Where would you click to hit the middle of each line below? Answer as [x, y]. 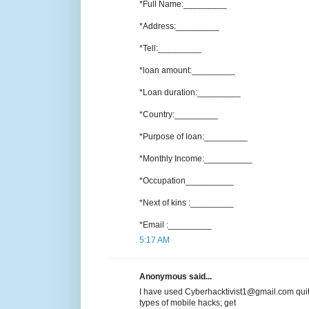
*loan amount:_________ [187, 70]
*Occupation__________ [187, 180]
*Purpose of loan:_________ [193, 136]
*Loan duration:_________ [190, 92]
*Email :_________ [176, 225]
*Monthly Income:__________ [196, 158]
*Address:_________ [179, 26]
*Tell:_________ [170, 48]
